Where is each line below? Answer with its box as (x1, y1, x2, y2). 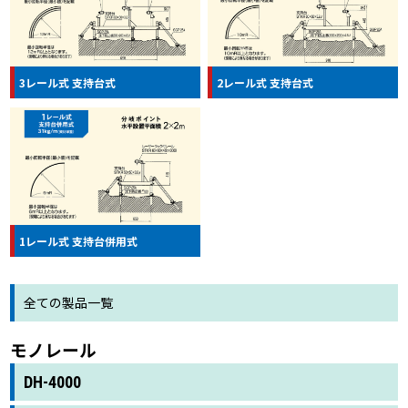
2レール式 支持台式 (217, 74, 314, 90)
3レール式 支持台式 (19, 74, 117, 90)
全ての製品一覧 (24, 292, 114, 311)
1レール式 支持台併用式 (19, 232, 138, 249)
